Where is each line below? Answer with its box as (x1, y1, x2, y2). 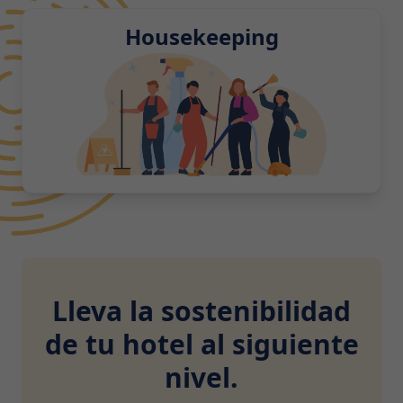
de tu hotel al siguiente (44, 326, 359, 363)
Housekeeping (124, 22, 279, 52)
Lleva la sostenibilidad (52, 292, 351, 330)
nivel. (165, 359, 238, 397)
